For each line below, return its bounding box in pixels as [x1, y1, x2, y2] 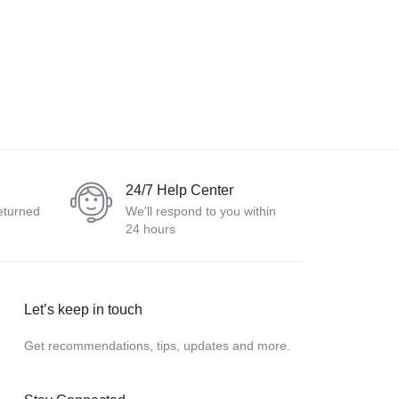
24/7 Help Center [126, 183, 233, 198]
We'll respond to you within [126, 204, 276, 218]
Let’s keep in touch [23, 302, 142, 317]
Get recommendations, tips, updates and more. [23, 338, 290, 353]
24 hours [126, 222, 175, 236]
